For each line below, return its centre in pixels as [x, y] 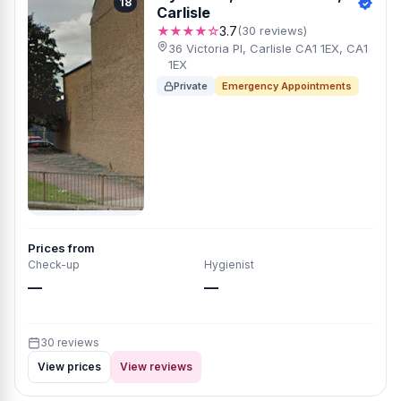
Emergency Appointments [287, 86]
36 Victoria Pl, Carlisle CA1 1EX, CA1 [268, 48]
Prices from [61, 248]
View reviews [156, 367]
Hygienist [229, 264]
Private [191, 86]
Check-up [54, 264]
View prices [69, 367]
